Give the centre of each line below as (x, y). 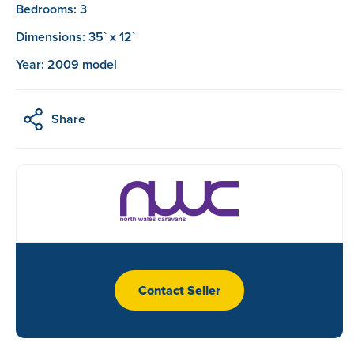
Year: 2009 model (66, 64)
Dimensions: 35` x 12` (75, 36)
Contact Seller (179, 290)
